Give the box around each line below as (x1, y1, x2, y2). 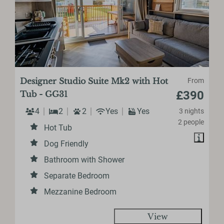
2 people (177, 117, 204, 126)
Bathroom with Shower (44, 154, 125, 164)
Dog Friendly (44, 138, 89, 148)
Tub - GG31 (20, 88, 68, 99)
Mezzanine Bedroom (44, 186, 117, 196)
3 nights (178, 106, 204, 115)
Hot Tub (44, 122, 72, 132)
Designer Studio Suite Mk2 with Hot (20, 75, 168, 86)
